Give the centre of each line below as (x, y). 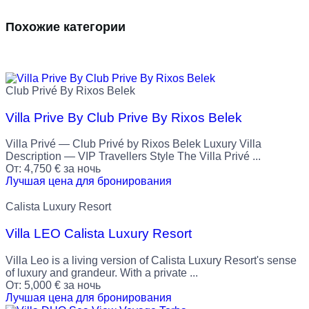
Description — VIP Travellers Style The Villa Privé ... (133, 157)
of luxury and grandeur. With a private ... (102, 272)
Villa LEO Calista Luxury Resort (99, 234)
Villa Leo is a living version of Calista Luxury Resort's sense (151, 260)
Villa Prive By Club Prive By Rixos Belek (124, 117)
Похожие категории (66, 27)
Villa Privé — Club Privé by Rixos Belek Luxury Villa (133, 144)
